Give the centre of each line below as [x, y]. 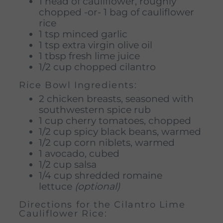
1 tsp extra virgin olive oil [96, 45]
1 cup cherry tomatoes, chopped [115, 120]
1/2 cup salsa [68, 164]
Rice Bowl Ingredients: [80, 85]
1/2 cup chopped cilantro [97, 67]
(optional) [97, 186]
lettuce [57, 186]
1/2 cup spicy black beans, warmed [120, 131]
